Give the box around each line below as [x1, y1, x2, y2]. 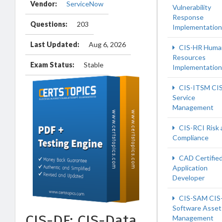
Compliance [172, 133, 209, 142]
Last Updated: [30, 40, 79, 49]
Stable [84, 60, 104, 69]
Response [172, 13, 204, 21]
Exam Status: [30, 60, 74, 69]
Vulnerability [172, 3, 211, 11]
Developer [172, 173, 205, 182]
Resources [172, 53, 206, 61]
